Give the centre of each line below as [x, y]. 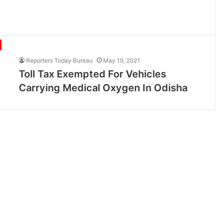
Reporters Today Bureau [60, 60]
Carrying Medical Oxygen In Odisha [103, 88]
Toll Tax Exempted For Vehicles [93, 74]
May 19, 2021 [122, 60]
